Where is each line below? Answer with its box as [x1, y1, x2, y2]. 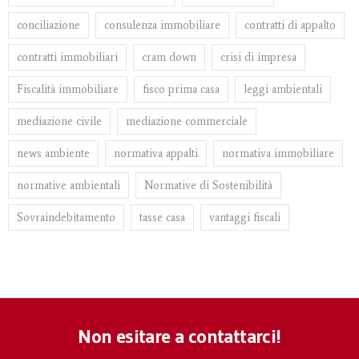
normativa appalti [114, 147, 198, 161]
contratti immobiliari [17, 50, 118, 65]
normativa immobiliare [222, 147, 334, 161]
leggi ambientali [244, 83, 322, 97]
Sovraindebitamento [17, 211, 115, 225]
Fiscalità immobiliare [17, 83, 119, 97]
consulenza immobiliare [104, 18, 220, 33]
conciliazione [17, 18, 80, 33]
